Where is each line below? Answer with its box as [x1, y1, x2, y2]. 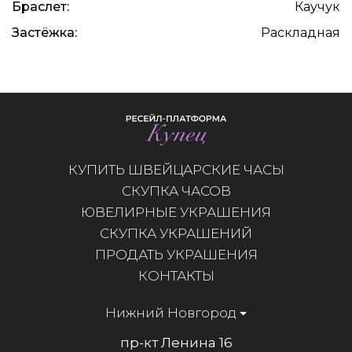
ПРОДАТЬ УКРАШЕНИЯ [94, 246, 258, 262]
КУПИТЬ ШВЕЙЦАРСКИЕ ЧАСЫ [68, 161, 284, 178]
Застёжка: [12, 25, 77, 41]
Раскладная [261, 25, 340, 41]
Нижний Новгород [105, 304, 237, 321]
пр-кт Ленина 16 [119, 334, 233, 350]
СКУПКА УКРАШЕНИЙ [100, 225, 252, 241]
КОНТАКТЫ [137, 267, 214, 284]
